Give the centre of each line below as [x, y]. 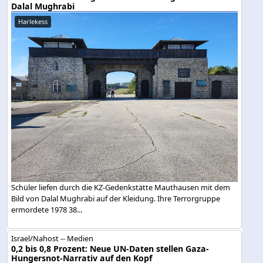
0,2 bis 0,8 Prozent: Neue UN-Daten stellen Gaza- [110, 248]
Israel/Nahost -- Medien [53, 238]
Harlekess [33, 21]
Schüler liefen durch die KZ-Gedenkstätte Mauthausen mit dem [121, 187]
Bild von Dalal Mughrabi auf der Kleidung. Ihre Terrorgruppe [116, 198]
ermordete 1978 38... [47, 209]
